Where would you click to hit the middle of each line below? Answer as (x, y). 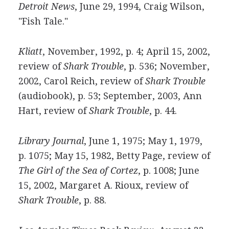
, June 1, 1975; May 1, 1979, (143, 141)
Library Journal (51, 141)
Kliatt (30, 51)
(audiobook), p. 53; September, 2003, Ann (110, 96)
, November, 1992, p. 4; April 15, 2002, (126, 51)
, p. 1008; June (168, 170)
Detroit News (46, 6)
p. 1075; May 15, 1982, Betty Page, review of (114, 156)
